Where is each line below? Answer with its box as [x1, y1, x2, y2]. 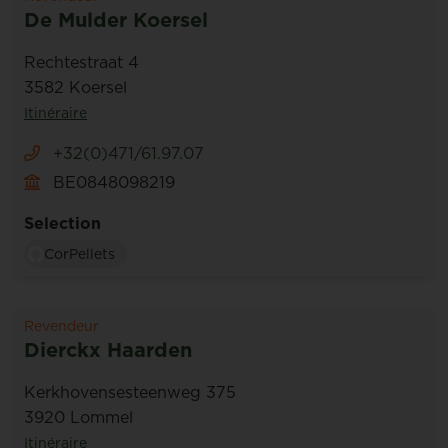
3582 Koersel [24, 76, 127, 98]
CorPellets [44, 244, 115, 264]
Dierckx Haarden [24, 336, 192, 364]
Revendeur [24, 316, 99, 336]
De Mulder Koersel [24, 6, 208, 34]
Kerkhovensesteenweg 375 [24, 381, 236, 403]
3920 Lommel [24, 406, 133, 428]
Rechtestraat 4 [24, 51, 139, 73]
